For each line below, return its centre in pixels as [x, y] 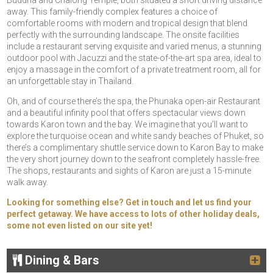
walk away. [28, 183]
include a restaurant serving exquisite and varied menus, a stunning [134, 47]
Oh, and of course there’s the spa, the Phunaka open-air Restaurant [134, 101]
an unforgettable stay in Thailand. [70, 81]
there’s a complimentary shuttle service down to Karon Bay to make [135, 148]
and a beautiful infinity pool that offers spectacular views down [126, 113]
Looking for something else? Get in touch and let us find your [129, 203]
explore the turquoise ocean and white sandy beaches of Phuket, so [136, 136]
